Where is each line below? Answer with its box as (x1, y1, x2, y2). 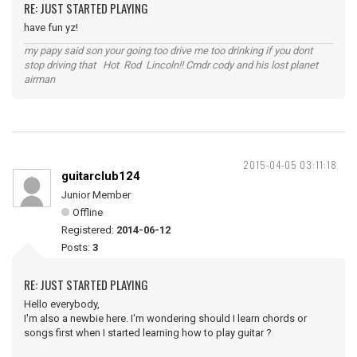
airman (24, 73, 55, 85)
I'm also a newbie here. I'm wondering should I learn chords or (24, 312, 307, 324)
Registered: (61, 224, 116, 236)
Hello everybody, (24, 298, 100, 310)
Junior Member (61, 189, 131, 201)
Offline (73, 206, 103, 218)
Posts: (61, 241, 92, 253)
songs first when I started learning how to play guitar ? (24, 327, 272, 339)
